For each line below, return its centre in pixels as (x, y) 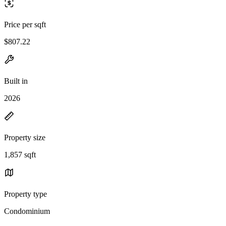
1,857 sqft (20, 154)
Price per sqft (25, 24)
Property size (25, 137)
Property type (25, 194)
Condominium (27, 211)
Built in (16, 81)
